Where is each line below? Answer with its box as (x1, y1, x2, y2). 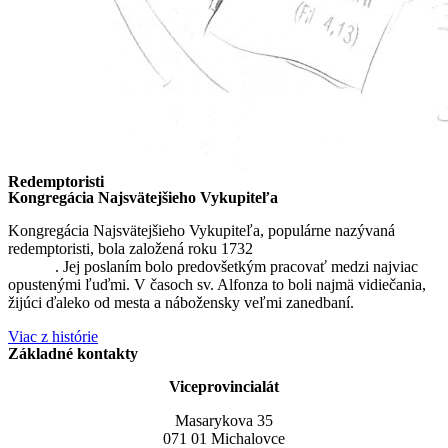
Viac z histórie (8, 327, 98, 345)
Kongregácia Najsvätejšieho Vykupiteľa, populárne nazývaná (8, 221, 395, 239)
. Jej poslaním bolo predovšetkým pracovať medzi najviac (55, 257, 418, 275)
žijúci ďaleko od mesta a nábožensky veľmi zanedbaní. (8, 293, 358, 311)
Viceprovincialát (169, 377, 279, 395)
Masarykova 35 (175, 411, 273, 429)
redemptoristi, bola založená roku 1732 (8, 239, 257, 257)
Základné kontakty (8, 344, 138, 362)
